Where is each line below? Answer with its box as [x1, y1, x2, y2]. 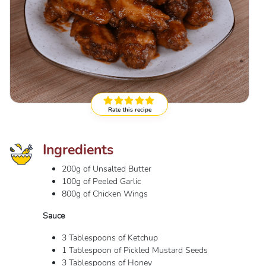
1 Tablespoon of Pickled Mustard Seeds [62, 245, 208, 256]
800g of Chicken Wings [62, 188, 148, 199]
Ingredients [43, 140, 113, 159]
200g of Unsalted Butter [62, 163, 151, 175]
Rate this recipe [107, 106, 151, 114]
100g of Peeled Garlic [62, 176, 141, 187]
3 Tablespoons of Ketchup [62, 232, 158, 243]
